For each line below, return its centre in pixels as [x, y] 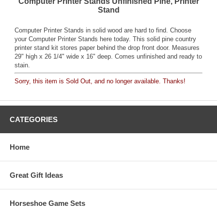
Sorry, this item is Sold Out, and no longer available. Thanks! [100, 81]
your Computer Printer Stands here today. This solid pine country [105, 39]
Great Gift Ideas [36, 175]
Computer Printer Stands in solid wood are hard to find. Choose [103, 30]
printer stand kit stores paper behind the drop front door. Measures [107, 47]
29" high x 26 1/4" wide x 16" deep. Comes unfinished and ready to [108, 56]
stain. [22, 65]
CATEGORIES [34, 119]
